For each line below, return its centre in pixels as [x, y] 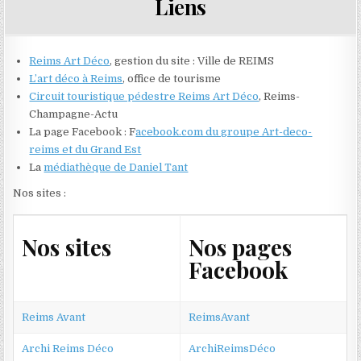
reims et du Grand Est [85, 150]
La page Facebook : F [83, 132]
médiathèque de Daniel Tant [116, 168]
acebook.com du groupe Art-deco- [224, 132]
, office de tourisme [172, 79]
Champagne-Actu [74, 114]
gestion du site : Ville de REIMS [193, 61]
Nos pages [241, 247]
